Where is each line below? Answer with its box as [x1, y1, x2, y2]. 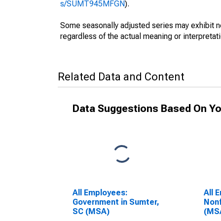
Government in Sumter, [73, 197, 159, 207]
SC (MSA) [73, 207, 110, 216]
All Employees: [73, 188, 128, 197]
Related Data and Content [58, 71, 184, 83]
